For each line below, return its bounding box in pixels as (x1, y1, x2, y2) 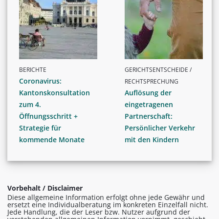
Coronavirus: (19, 76, 62, 86)
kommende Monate (19, 134, 85, 144)
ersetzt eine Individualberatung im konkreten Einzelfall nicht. (7, 199, 208, 209)
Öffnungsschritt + (19, 111, 78, 121)
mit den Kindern (125, 134, 179, 144)
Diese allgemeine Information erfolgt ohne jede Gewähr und (7, 192, 205, 202)
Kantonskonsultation (19, 88, 90, 97)
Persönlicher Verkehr (125, 123, 195, 132)
